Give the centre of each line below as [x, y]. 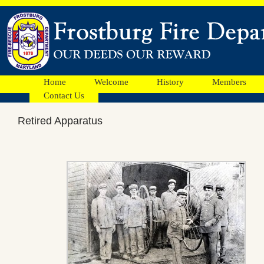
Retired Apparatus [60, 121]
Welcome [111, 82]
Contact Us [64, 95]
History [170, 82]
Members [229, 82]
